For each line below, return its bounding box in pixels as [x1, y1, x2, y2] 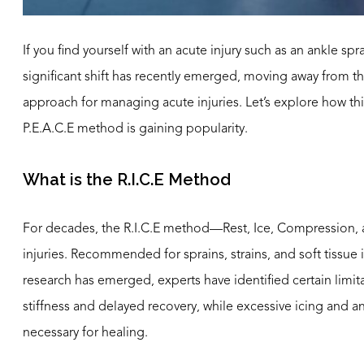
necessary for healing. [23, 327, 148, 340]
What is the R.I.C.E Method [23, 169, 231, 189]
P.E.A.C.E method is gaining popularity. [23, 123, 248, 136]
